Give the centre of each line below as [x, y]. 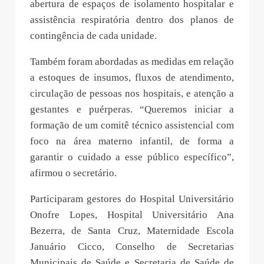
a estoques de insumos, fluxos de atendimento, [132, 77]
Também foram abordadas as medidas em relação [132, 61]
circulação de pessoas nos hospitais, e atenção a [132, 93]
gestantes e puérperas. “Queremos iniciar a [132, 109]
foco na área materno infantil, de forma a [132, 141]
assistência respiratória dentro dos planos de [132, 19]
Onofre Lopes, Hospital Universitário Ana [132, 214]
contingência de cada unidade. [93, 35]
